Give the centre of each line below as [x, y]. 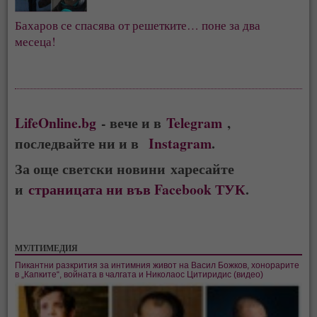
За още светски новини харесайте [125, 168]
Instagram [180, 143]
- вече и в [132, 122]
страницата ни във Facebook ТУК [137, 189]
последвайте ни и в [82, 143]
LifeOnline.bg [56, 122]
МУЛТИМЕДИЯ [47, 248]
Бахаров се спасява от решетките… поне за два [138, 25]
